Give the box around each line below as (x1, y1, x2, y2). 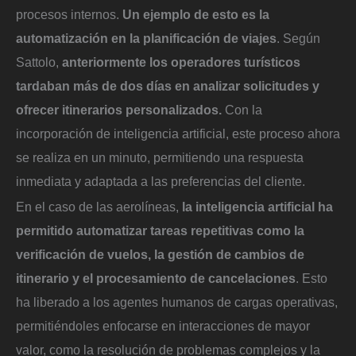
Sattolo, (16, 55, 62, 70)
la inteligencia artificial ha (179, 199, 333, 215)
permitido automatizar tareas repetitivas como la (16, 223, 304, 238)
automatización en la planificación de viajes (16, 31, 277, 46)
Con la (225, 103, 262, 118)
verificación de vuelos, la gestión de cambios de (16, 247, 304, 262)
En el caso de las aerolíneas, (16, 199, 179, 215)
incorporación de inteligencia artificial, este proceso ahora (16, 126, 340, 141)
